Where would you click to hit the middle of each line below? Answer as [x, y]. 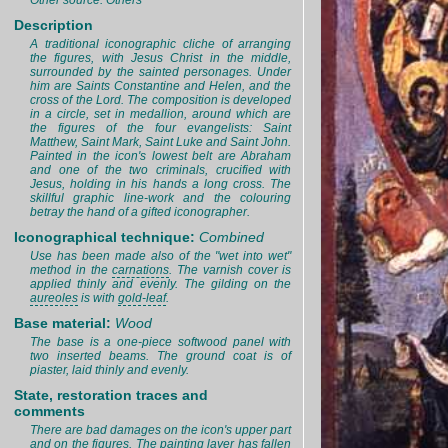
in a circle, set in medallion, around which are [161, 114]
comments [49, 411]
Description [53, 25]
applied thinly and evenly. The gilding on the [161, 284]
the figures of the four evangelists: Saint [161, 128]
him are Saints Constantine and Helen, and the [161, 86]
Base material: [64, 323]
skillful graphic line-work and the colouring [161, 198]
